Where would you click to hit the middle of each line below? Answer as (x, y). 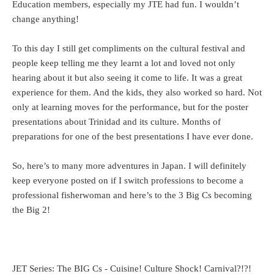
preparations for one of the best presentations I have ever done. (133, 137)
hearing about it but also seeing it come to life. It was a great (127, 78)
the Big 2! (31, 210)
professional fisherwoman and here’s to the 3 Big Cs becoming (132, 195)
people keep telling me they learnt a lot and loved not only (124, 63)
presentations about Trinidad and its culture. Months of (117, 122)
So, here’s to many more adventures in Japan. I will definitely (129, 166)
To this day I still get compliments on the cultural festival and (129, 49)
